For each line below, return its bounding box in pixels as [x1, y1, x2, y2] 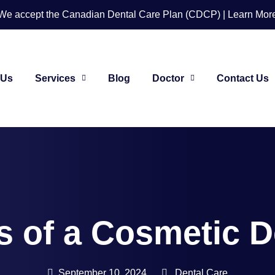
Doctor [152, 72, 184, 83]
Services [34, 72, 76, 83]
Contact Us [216, 72, 269, 83]
